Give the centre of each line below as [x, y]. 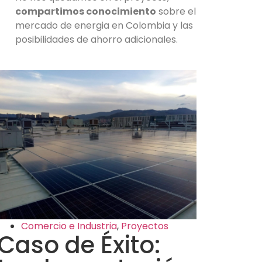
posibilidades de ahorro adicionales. [96, 40]
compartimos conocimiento [86, 12]
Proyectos [145, 226]
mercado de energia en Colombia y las [104, 26]
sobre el [176, 12]
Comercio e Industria [69, 226]
